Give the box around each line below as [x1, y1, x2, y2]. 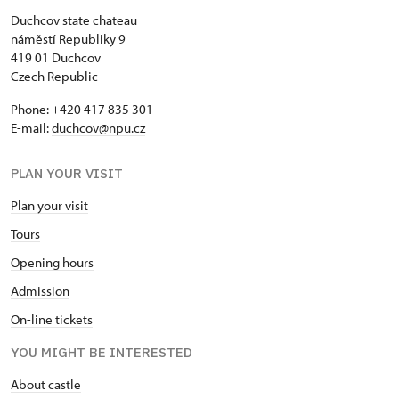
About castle [11, 376, 81, 394]
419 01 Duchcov [11, 49, 101, 67]
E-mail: [11, 119, 52, 137]
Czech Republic [11, 68, 98, 85]
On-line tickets [11, 311, 93, 329]
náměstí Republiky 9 [11, 30, 126, 48]
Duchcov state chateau [11, 12, 137, 29]
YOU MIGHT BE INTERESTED [11, 344, 192, 362]
